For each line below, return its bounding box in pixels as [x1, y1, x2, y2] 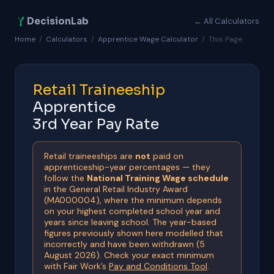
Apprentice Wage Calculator [98, 34, 198, 44]
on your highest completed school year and [44, 206, 220, 217]
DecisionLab [27, 15, 89, 27]
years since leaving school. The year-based [44, 217, 217, 228]
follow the [44, 172, 87, 183]
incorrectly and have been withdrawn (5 [44, 239, 205, 250]
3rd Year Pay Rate [32, 115, 159, 133]
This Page [209, 34, 242, 44]
